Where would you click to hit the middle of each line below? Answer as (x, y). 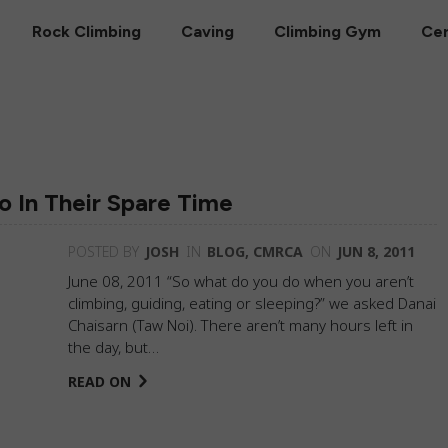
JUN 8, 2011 (376, 251)
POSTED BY (103, 251)
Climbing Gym (328, 31)
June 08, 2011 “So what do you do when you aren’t (241, 281)
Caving (208, 31)
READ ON (99, 381)
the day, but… (113, 347)
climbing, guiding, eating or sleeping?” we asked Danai (252, 303)
